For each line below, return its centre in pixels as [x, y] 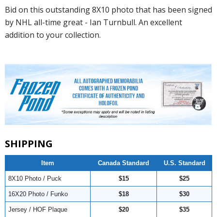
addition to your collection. [53, 35]
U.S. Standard [184, 163]
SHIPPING [29, 143]
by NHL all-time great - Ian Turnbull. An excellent [93, 22]
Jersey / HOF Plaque [38, 209]
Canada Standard [124, 163]
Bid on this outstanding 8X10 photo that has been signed [108, 9]
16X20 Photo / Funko [38, 194]
